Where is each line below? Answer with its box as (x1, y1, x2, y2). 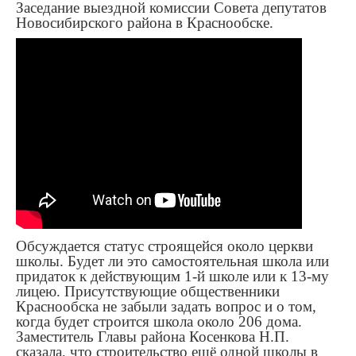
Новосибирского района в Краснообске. (16, 14, 273, 31)
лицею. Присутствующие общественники (16, 282, 280, 300)
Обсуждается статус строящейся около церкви (16, 237, 313, 254)
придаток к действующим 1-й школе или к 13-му (16, 267, 329, 284)
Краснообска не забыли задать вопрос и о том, (16, 297, 316, 315)
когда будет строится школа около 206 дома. (16, 312, 302, 330)
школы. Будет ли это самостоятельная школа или (16, 252, 329, 269)
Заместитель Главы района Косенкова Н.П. (16, 327, 289, 345)
